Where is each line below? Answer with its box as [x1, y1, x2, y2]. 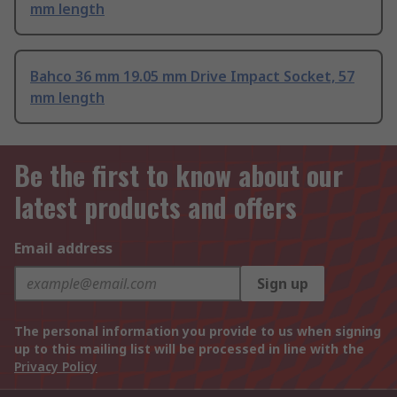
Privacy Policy [14, 358, 97, 376]
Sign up [257, 274, 308, 294]
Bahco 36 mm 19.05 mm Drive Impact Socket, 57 [30, 66, 354, 87]
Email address [14, 238, 113, 259]
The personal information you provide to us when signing [14, 323, 381, 340]
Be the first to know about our [14, 155, 343, 196]
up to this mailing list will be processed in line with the [14, 340, 364, 358]
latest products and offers [14, 187, 297, 228]
